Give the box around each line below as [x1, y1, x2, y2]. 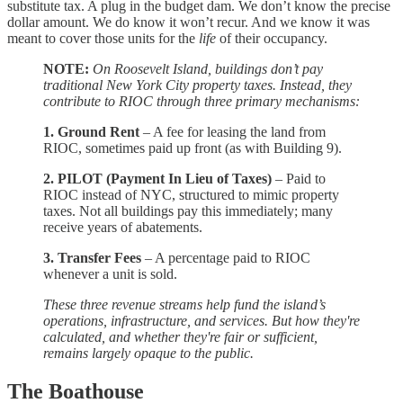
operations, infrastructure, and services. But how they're [43, 313, 360, 329]
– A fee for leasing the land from [139, 124, 326, 140]
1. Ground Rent [43, 124, 139, 140]
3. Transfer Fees [43, 250, 141, 266]
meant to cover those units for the [7, 31, 199, 47]
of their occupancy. [216, 31, 327, 47]
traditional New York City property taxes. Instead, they [43, 77, 352, 94]
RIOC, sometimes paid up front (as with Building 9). [43, 140, 342, 157]
